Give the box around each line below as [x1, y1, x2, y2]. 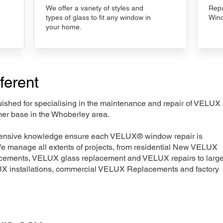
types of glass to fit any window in [46, 13, 151, 21]
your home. [46, 23, 82, 31]
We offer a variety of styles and [46, 4, 143, 12]
